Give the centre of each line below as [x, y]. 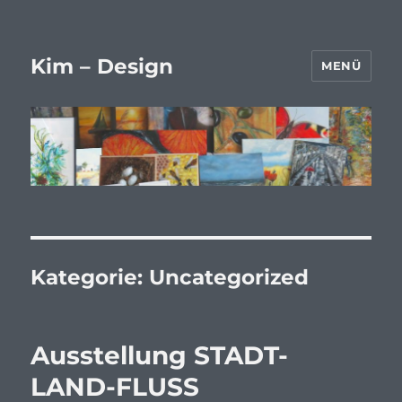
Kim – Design [102, 66]
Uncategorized [229, 278]
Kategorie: [90, 278]
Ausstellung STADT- [160, 356]
